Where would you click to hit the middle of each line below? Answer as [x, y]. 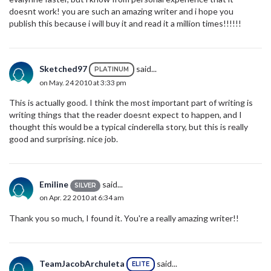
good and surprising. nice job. [64, 139]
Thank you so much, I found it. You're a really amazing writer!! [124, 218]
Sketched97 [63, 69]
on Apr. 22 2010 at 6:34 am [82, 197]
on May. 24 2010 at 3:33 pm [83, 83]
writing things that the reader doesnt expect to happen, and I [126, 115]
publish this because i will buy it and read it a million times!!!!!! [125, 24]
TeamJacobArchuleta [82, 264]
